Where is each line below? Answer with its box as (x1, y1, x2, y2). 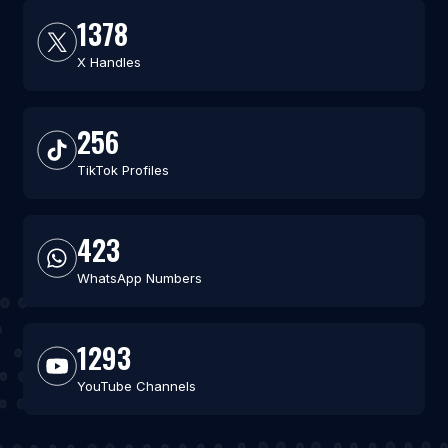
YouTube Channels (76, 378, 196, 394)
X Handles (76, 54, 141, 70)
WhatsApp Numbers (76, 270, 202, 286)
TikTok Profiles (76, 162, 169, 178)
